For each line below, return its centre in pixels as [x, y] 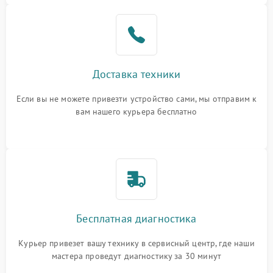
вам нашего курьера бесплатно [136, 112]
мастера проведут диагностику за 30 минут [136, 256]
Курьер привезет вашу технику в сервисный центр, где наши [136, 243]
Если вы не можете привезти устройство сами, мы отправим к [136, 99]
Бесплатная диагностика [136, 219]
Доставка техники [136, 74]
